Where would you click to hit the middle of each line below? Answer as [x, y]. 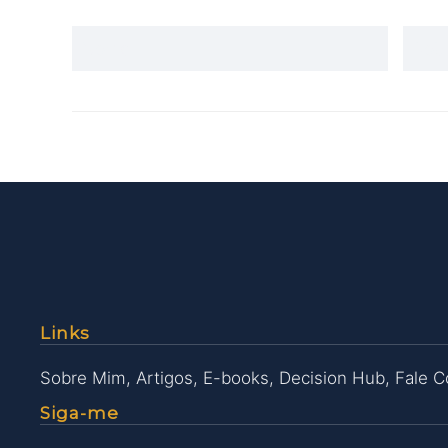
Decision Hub [332, 378]
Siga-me [79, 413]
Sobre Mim [83, 378]
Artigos [164, 378]
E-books [236, 378]
